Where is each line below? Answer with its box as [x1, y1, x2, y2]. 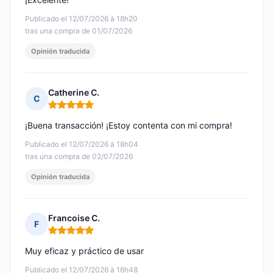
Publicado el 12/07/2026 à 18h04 [25, 140, 138, 149]
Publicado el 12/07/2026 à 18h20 [25, 14, 138, 24]
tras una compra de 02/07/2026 [25, 152, 133, 161]
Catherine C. [48, 87, 99, 98]
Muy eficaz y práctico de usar [25, 246, 144, 257]
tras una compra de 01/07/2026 [25, 26, 132, 36]
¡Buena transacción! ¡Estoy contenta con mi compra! [25, 120, 232, 131]
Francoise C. [48, 213, 100, 224]
